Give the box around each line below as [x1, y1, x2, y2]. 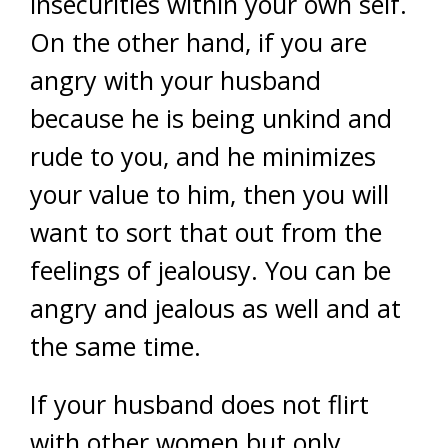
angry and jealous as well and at [30, 291, 401, 325]
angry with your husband [30, 63, 321, 97]
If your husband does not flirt [30, 387, 369, 421]
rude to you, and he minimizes [30, 139, 376, 173]
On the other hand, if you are [30, 25, 367, 59]
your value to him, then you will [30, 177, 389, 211]
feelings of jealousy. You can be [30, 253, 391, 287]
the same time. [30, 329, 201, 363]
